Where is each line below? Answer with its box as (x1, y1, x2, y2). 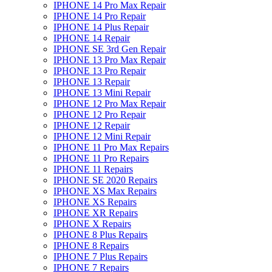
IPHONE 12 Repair (53, 120, 130, 131)
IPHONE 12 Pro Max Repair (53, 98, 166, 109)
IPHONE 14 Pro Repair (53, 10, 146, 21)
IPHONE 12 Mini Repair (53, 131, 151, 141)
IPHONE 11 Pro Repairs (53, 152, 149, 163)
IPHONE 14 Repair (53, 32, 130, 43)
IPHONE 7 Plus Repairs (53, 251, 148, 262)
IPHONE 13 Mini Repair (53, 87, 151, 98)
